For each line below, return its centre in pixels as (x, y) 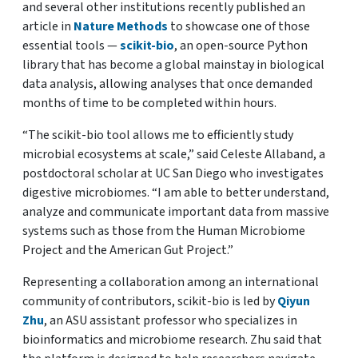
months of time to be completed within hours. (149, 103)
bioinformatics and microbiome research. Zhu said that (172, 340)
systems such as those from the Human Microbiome (164, 231)
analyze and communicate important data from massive (176, 212)
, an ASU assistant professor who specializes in (171, 320)
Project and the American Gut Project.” (128, 250)
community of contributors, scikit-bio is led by (150, 301)
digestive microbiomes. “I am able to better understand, (176, 193)
